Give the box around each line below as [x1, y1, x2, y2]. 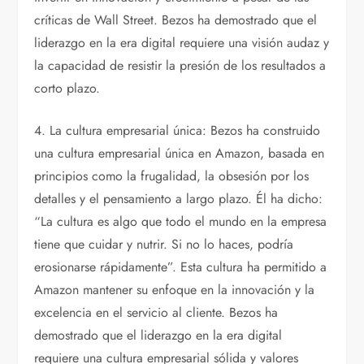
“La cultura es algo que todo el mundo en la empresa [34, 212, 327, 232]
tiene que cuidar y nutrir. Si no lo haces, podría [34, 235, 294, 254]
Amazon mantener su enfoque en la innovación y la [34, 280, 315, 300]
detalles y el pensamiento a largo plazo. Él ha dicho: [34, 189, 323, 209]
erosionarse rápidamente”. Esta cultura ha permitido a [34, 258, 327, 277]
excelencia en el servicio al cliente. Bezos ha [34, 303, 279, 323]
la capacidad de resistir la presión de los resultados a [34, 56, 327, 76]
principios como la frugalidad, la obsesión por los [34, 167, 310, 186]
